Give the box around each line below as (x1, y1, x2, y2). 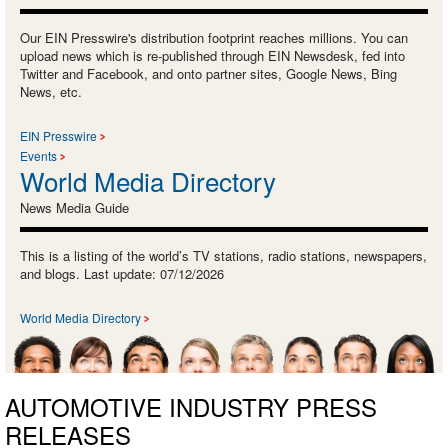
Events (20, 146, 57, 164)
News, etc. (20, 81, 82, 101)
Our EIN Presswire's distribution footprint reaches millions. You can (20, 27, 408, 47)
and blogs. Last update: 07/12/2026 (20, 263, 224, 283)
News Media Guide (20, 197, 129, 217)
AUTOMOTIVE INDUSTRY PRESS (5, 389, 377, 425)
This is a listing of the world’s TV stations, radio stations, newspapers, (20, 245, 427, 265)
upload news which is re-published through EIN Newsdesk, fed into (20, 45, 405, 65)
